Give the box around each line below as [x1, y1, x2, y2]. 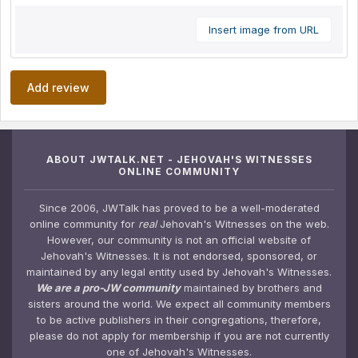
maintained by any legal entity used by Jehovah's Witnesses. [26, 265, 332, 278]
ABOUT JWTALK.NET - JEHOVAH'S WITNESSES [46, 153, 312, 165]
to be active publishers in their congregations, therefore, [37, 312, 321, 326]
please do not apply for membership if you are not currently [29, 328, 329, 342]
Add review [27, 80, 89, 94]
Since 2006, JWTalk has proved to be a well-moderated [38, 201, 320, 214]
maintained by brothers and [181, 280, 322, 294]
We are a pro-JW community [36, 280, 181, 294]
